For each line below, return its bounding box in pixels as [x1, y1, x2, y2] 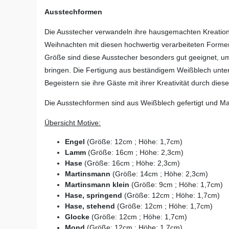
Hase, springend [65, 191, 124, 200]
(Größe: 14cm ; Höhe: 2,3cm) [110, 170, 208, 178]
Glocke [65, 213, 89, 221]
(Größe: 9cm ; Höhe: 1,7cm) [129, 180, 223, 189]
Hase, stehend [65, 202, 115, 211]
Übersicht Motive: [44, 119, 101, 127]
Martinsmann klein [65, 180, 129, 189]
